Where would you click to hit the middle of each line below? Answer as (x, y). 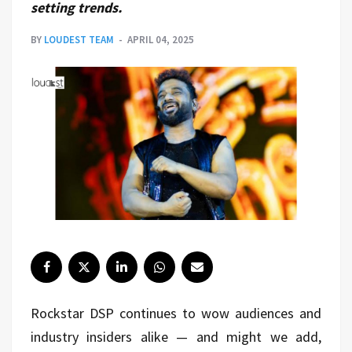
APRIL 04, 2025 (161, 40)
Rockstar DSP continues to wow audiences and (176, 313)
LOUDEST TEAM (79, 40)
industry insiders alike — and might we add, (176, 336)
